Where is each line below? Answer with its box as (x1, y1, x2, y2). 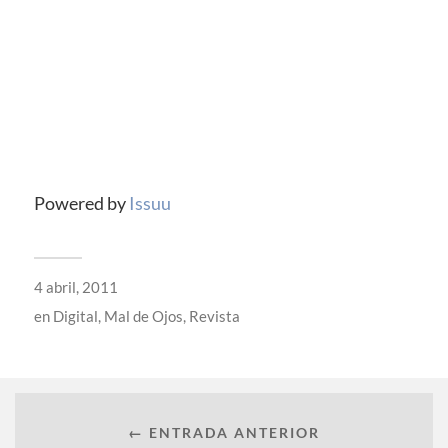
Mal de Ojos (103, 307, 183, 326)
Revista (188, 307, 240, 326)
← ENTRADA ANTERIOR (128, 423, 320, 441)
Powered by (33, 192, 129, 215)
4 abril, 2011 (33, 278, 118, 297)
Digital (52, 307, 98, 326)
